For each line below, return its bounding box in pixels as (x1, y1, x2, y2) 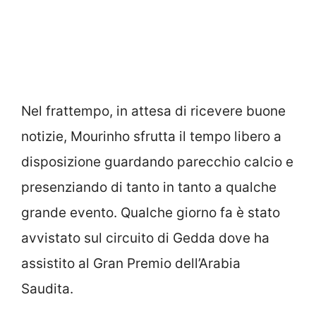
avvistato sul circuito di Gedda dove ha (21, 229, 269, 246)
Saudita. (21, 280, 73, 297)
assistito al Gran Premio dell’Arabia (21, 255, 241, 272)
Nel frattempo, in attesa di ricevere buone (21, 102, 286, 119)
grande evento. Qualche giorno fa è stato (21, 204, 280, 221)
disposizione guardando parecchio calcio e (21, 153, 293, 170)
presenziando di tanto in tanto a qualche (21, 178, 276, 195)
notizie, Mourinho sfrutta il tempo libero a (21, 128, 281, 145)
